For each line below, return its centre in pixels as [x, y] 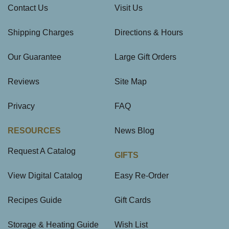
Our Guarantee [35, 57]
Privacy [21, 106]
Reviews [24, 81]
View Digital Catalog [45, 175]
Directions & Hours [149, 32]
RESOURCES [34, 130]
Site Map [131, 81]
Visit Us [129, 8]
